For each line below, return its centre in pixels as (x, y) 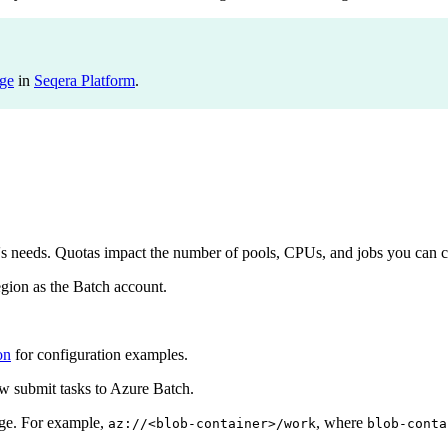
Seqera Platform (84, 81)
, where (341, 423)
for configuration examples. (99, 355)
